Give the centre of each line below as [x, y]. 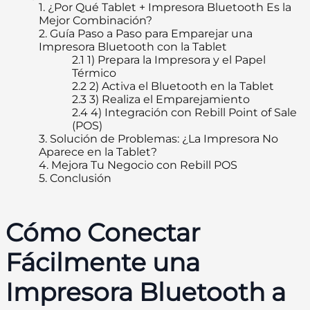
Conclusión [79, 179]
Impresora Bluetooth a [146, 292]
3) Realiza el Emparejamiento [168, 100]
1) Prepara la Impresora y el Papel [175, 60]
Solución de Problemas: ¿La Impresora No [163, 139]
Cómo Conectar [103, 233]
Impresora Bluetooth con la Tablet [133, 47]
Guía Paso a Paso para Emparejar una [150, 34]
